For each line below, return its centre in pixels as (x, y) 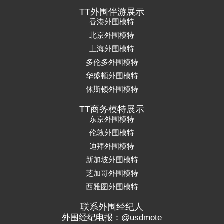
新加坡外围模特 (112, 160)
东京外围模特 (112, 119)
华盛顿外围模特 (112, 76)
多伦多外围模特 (112, 62)
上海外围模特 (112, 49)
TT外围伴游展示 (112, 12)
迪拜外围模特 (112, 146)
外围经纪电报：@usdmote (112, 218)
